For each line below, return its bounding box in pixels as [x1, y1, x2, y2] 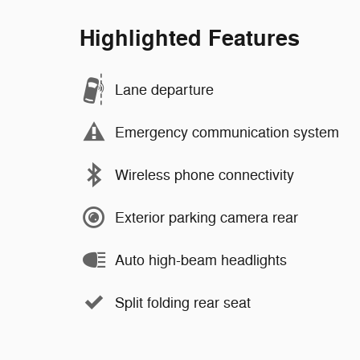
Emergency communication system [115, 123, 339, 141]
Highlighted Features [80, 25, 300, 53]
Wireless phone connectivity [115, 166, 294, 184]
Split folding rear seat [115, 293, 251, 312]
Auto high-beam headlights [115, 251, 287, 269]
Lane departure [115, 80, 214, 99]
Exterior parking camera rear [115, 208, 298, 227]
